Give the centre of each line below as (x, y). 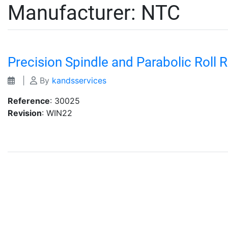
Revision (25, 113)
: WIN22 (57, 113)
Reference (29, 101)
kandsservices (79, 80)
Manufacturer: (74, 13)
